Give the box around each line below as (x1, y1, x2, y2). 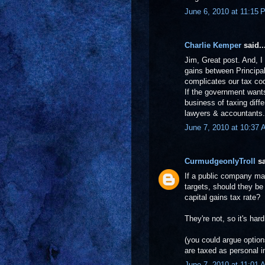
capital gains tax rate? (185, 192, 260, 202)
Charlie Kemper (185, 41, 241, 50)
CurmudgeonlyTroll (185, 157, 256, 166)
